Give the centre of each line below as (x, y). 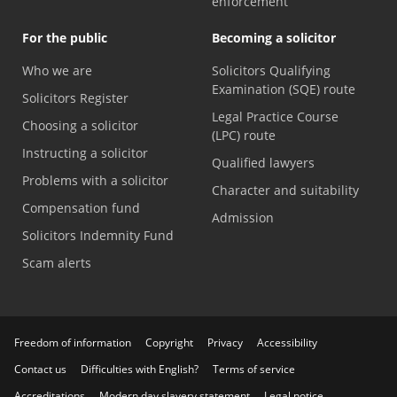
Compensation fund (81, 207)
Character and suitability (285, 190)
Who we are (57, 70)
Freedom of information (73, 342)
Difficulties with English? (140, 369)
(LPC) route (244, 135)
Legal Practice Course (275, 116)
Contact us (40, 369)
